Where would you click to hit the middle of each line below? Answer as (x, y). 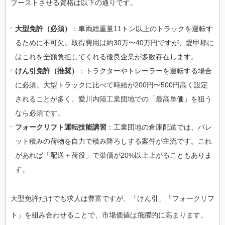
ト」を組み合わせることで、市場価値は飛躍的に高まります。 (109, 215)
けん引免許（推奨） (47, 71)
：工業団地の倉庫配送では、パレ (159, 127)
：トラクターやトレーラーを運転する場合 (145, 71)
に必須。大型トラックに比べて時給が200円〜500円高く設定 (111, 85)
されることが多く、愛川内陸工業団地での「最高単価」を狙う (114, 99)
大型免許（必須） (43, 29)
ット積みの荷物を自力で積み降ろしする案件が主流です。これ (114, 141)
